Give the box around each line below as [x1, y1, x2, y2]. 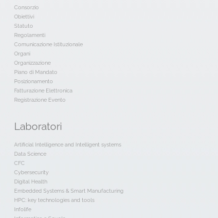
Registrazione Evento [14, 96, 66, 103]
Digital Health [14, 178, 47, 185]
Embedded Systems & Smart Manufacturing [14, 187, 124, 194]
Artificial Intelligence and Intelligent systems [14, 141, 121, 148]
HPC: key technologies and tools [14, 197, 94, 203]
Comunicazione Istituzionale [14, 41, 83, 48]
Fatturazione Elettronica [14, 87, 73, 94]
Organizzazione [14, 59, 51, 66]
